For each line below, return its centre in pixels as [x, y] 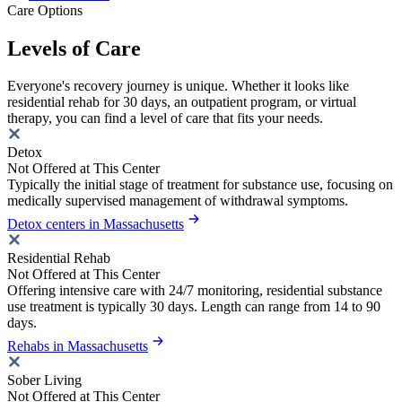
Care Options [45, 10]
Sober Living [44, 380]
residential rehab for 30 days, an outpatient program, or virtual [182, 102]
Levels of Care [74, 48]
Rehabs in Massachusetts [78, 346]
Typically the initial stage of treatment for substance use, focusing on [200, 185]
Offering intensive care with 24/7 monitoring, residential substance [195, 291]
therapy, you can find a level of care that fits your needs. [165, 118]
